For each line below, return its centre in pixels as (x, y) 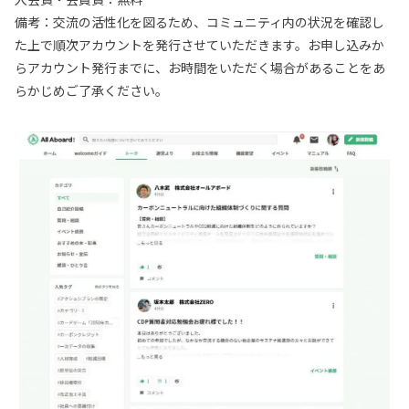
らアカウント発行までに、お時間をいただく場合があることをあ (200, 67)
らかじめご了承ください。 (91, 90)
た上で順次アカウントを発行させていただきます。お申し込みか (199, 44)
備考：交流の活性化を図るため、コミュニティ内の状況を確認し (199, 21)
